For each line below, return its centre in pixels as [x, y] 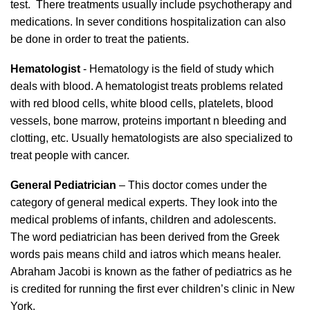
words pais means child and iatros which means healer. [146, 254]
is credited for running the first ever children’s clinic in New [153, 289]
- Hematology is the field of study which [179, 69]
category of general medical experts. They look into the [144, 202]
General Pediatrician [63, 185]
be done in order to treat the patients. [100, 39]
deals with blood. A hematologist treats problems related [147, 86]
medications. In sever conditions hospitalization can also [148, 22]
